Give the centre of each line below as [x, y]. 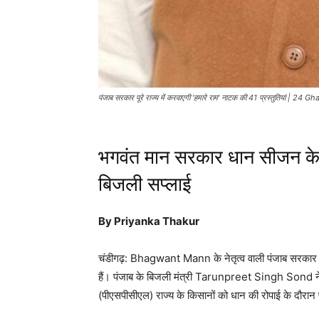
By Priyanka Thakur [149, 221]
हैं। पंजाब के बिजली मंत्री [147, 277]
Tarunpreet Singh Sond [254, 277]
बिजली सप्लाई [145, 185]
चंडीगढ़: [114, 258]
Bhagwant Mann [171, 258]
